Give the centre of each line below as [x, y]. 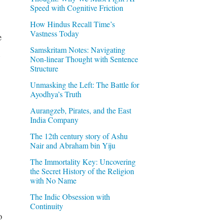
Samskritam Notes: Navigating [77, 49]
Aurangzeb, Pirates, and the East [80, 110]
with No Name [53, 180]
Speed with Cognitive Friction [76, 7]
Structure [44, 68]
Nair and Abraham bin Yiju [73, 145]
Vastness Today [54, 33]
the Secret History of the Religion [82, 171]
